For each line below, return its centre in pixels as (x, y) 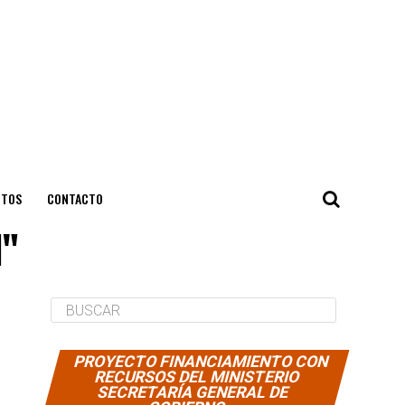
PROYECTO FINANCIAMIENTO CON (202, 362)
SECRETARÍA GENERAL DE (193, 392)
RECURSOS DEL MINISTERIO (198, 377)
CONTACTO (75, 198)
